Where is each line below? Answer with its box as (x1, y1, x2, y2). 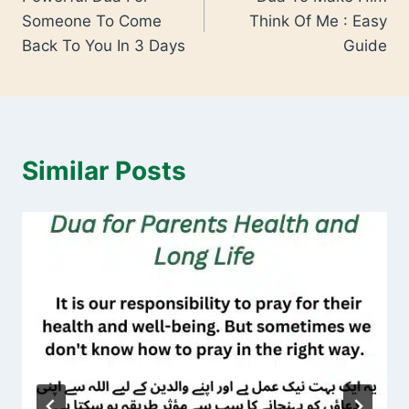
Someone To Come (22, 11, 162, 30)
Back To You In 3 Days (22, 36, 185, 55)
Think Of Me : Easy (249, 11, 387, 30)
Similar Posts (22, 154, 186, 186)
